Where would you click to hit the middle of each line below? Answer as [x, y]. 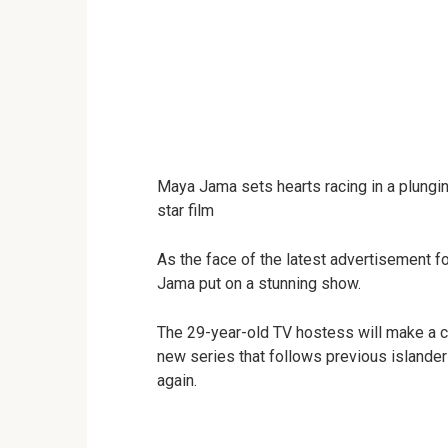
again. [177, 380]
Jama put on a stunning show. [259, 283]
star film [185, 210]
